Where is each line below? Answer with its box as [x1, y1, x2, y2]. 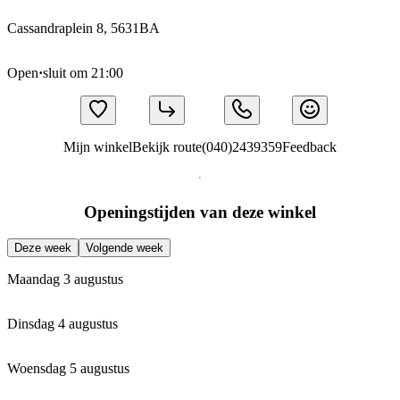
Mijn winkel [63, 138, 132, 154]
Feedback [282, 138, 337, 154]
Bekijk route [132, 138, 202, 154]
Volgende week [86, 241, 163, 255]
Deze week [14, 241, 71, 255]
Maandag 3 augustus [7, 271, 123, 287]
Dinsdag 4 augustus [7, 316, 118, 332]
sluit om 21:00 [43, 64, 123, 80]
